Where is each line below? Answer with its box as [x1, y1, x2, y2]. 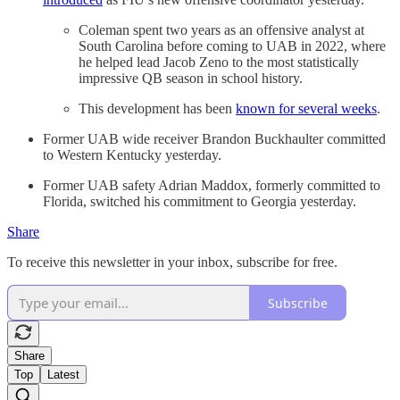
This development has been [79, 101, 236, 117]
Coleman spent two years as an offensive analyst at [79, 22, 364, 38]
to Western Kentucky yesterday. [43, 147, 221, 163]
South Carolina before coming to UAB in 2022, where [79, 38, 386, 54]
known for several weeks [236, 101, 377, 117]
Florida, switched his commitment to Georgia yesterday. [43, 194, 356, 210]
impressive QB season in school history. [79, 71, 303, 87]
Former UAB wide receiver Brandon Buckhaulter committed [43, 131, 386, 147]
